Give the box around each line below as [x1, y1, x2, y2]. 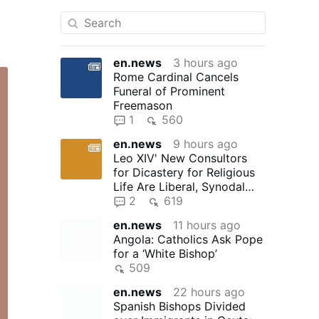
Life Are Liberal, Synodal [113, 179, 245, 194]
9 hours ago [172, 137, 238, 152]
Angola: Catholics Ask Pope [113, 232, 263, 247]
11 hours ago [172, 218, 241, 233]
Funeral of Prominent [113, 84, 225, 99]
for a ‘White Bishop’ [113, 246, 217, 261]
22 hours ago [172, 285, 245, 300]
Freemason [113, 98, 172, 113]
